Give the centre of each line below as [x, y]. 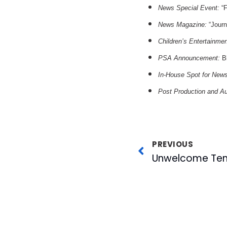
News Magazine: [182, 24]
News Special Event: [189, 8]
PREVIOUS [173, 144]
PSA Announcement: [189, 58]
